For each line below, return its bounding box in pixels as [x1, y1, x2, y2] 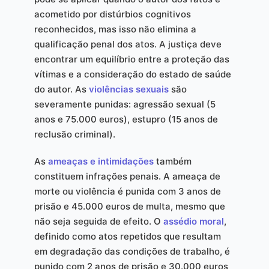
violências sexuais [88, 83, 169, 95]
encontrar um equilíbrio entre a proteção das [34, 53, 229, 65]
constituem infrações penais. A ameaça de [34, 171, 220, 183]
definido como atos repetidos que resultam [34, 231, 221, 243]
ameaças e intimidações [47, 156, 154, 168]
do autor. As [34, 83, 89, 95]
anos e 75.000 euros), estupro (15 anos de [34, 113, 218, 125]
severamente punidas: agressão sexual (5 [34, 98, 216, 110]
